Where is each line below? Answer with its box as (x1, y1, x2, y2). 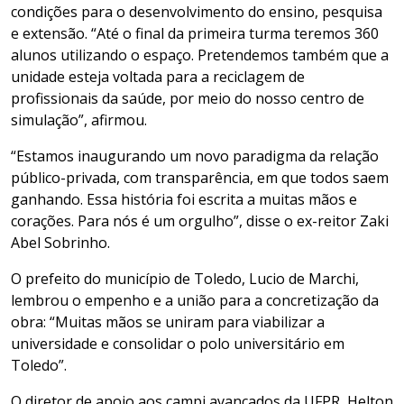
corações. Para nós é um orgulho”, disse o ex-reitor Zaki (11, 211, 389, 232)
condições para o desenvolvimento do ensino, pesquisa (11, 2, 382, 23)
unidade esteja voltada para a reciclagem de (11, 67, 305, 87)
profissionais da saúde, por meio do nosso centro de (11, 88, 364, 109)
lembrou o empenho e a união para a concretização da (11, 290, 379, 311)
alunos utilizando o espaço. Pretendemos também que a (11, 45, 389, 66)
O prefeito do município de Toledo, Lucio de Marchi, (11, 269, 359, 289)
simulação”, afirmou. (11, 110, 147, 131)
